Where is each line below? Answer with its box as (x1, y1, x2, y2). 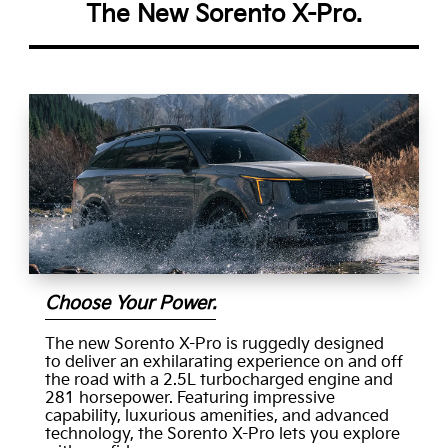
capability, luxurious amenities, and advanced (44, 407, 389, 427)
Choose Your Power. (44, 293, 216, 315)
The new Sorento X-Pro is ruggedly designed (44, 335, 384, 355)
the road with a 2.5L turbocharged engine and (44, 371, 393, 391)
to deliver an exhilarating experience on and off (44, 353, 403, 373)
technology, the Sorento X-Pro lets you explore (44, 425, 400, 445)
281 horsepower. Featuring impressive (44, 389, 335, 409)
